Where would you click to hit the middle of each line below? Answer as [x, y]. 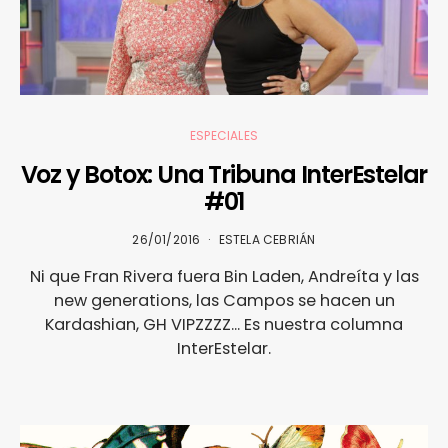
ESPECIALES [224, 135]
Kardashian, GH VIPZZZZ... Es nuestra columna [224, 324]
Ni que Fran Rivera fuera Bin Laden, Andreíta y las [224, 276]
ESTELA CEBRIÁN [267, 239]
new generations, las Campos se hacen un [224, 300]
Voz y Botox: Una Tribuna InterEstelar [224, 174]
